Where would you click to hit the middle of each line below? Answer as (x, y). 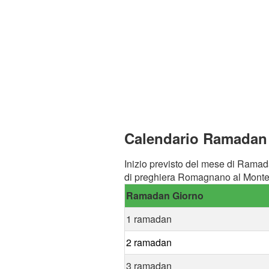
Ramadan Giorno (165, 195)
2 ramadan (149, 242)
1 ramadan (149, 219)
